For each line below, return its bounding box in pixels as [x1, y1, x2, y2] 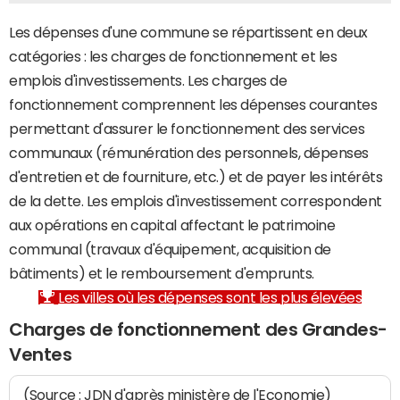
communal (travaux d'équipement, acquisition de [9, 242, 331, 256]
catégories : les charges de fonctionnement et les [9, 49, 337, 63]
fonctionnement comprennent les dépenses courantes [9, 97, 378, 112]
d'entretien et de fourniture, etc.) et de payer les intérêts [9, 170, 383, 184]
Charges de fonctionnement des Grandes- [9, 321, 387, 338]
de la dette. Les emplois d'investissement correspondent [9, 194, 382, 208]
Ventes [9, 346, 72, 363]
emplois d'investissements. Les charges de [9, 73, 287, 87]
